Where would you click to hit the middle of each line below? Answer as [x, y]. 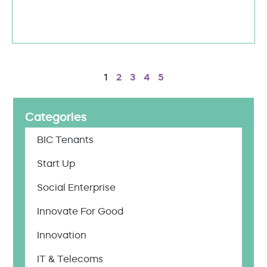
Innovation [62, 235]
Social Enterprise [76, 187]
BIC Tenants [65, 139]
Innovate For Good [80, 211]
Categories [56, 117]
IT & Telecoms [70, 258]
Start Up [56, 163]
